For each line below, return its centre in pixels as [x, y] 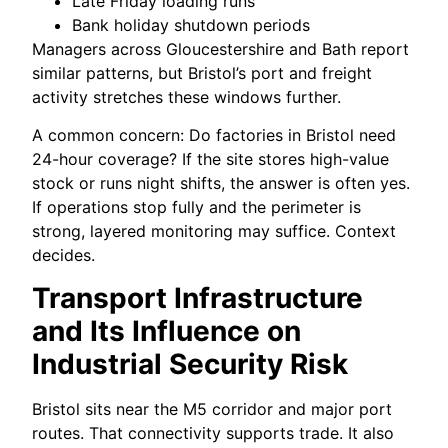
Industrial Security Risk [190, 363]
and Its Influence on [167, 330]
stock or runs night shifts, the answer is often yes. [221, 183]
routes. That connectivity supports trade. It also [213, 432]
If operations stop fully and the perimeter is [197, 207]
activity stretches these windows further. [187, 96]
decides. [64, 255]
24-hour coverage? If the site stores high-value [211, 159]
